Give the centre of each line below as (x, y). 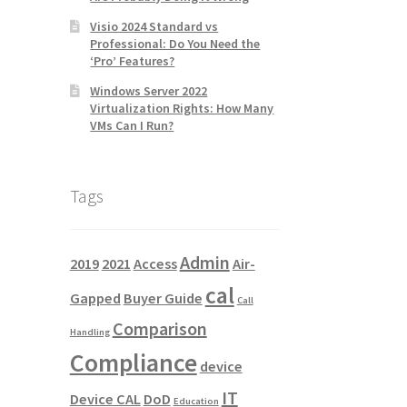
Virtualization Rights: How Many (182, 109)
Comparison (159, 328)
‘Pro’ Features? (133, 61)
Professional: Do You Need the (175, 44)
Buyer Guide (163, 298)
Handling (89, 332)
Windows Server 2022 (149, 91)
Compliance (133, 362)
